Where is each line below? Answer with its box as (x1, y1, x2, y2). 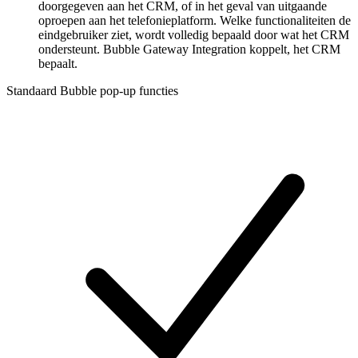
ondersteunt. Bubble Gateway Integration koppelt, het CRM (38, 42, 340, 57)
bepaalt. (38, 57, 78, 71)
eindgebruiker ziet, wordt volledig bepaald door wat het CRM (38, 28, 349, 42)
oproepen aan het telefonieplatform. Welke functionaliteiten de (38, 14, 351, 28)
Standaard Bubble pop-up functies (6, 84, 178, 98)
